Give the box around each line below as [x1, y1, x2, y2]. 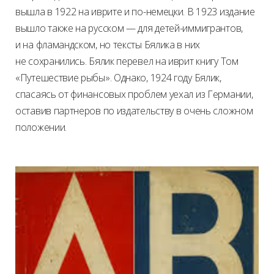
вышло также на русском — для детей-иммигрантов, [15, 21, 243, 35]
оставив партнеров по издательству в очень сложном [15, 104, 253, 118]
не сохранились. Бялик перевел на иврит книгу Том [15, 54, 239, 68]
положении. [15, 120, 67, 135]
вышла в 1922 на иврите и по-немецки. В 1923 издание [15, 5, 255, 19]
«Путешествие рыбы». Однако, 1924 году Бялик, [15, 71, 221, 85]
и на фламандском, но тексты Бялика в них [15, 38, 200, 52]
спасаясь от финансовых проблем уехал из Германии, [15, 87, 253, 102]
